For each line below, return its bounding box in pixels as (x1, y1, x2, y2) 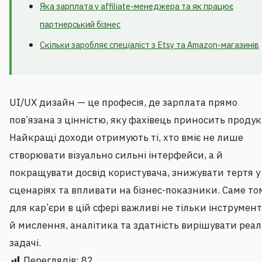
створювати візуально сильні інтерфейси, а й (9, 149, 223, 162)
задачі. (9, 236, 41, 250)
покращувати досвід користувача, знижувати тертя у (9, 166, 260, 180)
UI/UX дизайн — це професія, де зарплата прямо (9, 96, 237, 109)
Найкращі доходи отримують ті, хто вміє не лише (9, 131, 243, 144)
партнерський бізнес (40, 19, 120, 30)
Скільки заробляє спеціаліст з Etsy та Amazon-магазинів (40, 39, 259, 51)
